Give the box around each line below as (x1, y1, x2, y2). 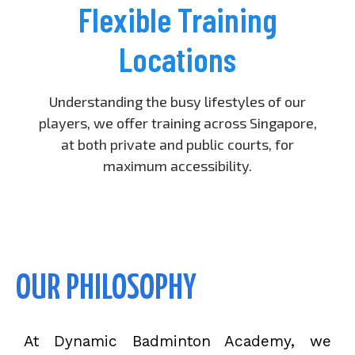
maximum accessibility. (103, 156, 252, 174)
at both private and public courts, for (61, 135, 294, 153)
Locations (119, 38, 236, 78)
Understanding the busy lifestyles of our (49, 92, 306, 110)
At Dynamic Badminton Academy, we (24, 331, 331, 350)
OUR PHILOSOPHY (16, 272, 197, 306)
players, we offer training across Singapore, (38, 113, 317, 132)
